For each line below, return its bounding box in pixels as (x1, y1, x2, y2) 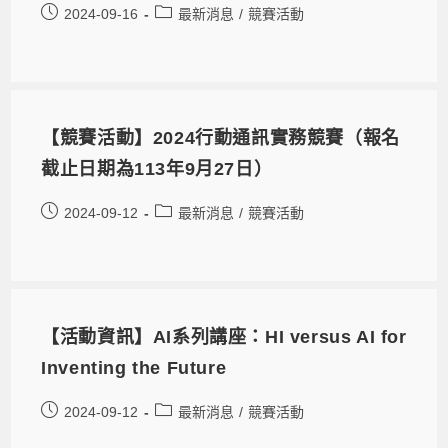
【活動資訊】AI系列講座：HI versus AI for (41, 326, 407, 347)
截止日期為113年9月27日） (41, 158, 273, 179)
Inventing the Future (41, 357, 227, 378)
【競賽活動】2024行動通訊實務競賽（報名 (41, 127, 400, 148)
